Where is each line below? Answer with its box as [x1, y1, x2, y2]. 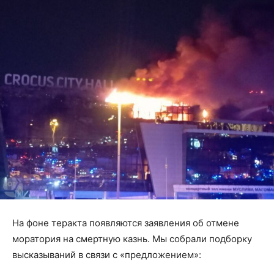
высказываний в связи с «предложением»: [12, 249, 201, 261]
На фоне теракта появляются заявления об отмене [12, 217, 239, 229]
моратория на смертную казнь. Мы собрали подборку [12, 233, 252, 245]
